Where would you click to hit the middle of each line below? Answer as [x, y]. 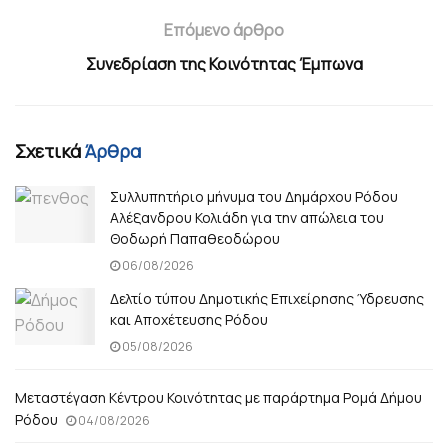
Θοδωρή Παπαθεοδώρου [195, 238]
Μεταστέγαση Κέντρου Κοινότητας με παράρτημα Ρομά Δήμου [218, 397]
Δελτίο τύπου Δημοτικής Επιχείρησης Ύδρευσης [267, 298]
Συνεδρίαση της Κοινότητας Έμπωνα [224, 63]
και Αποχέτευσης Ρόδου [189, 319]
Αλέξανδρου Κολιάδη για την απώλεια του [247, 217]
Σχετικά [50, 150]
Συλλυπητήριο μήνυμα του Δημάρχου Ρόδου [254, 196]
